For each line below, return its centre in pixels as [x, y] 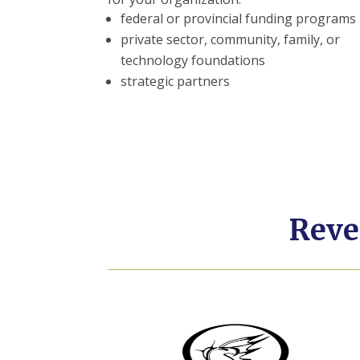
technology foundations [193, 61]
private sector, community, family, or [231, 40]
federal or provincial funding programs [239, 19]
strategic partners [176, 82]
